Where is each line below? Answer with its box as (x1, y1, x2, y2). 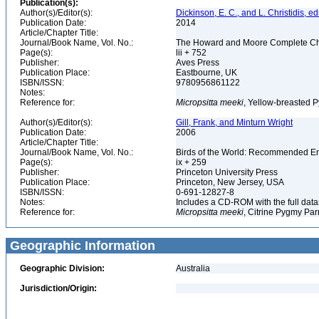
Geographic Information (6, 239, 155, 253)
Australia (176, 263, 210, 273)
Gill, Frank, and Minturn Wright (176, 117, 293, 127)
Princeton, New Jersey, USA (176, 177, 286, 187)
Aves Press (176, 58, 221, 68)
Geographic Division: (20, 263, 105, 273)
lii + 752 (176, 48, 209, 58)
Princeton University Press (176, 167, 280, 177)
